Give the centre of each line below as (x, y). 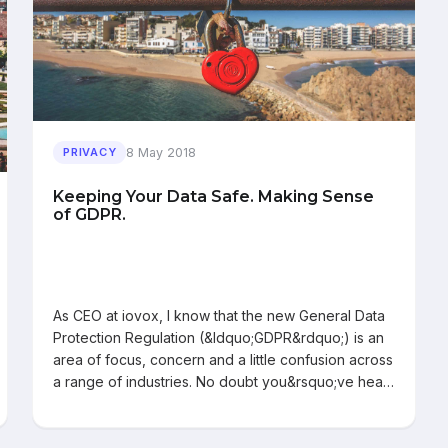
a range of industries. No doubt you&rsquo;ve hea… (223, 381)
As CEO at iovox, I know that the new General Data (219, 315)
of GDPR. (89, 215)
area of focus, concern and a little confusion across (223, 359)
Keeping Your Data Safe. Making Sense (213, 197)
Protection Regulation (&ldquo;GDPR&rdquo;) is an (218, 337)
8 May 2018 (161, 152)
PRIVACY (90, 152)
